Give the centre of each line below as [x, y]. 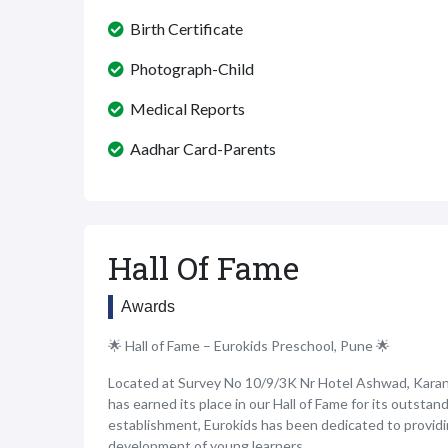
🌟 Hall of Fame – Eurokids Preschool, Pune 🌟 [249, 345]
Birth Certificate [183, 28]
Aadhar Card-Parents [200, 148]
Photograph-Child [189, 68]
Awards [148, 306]
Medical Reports [184, 108]
